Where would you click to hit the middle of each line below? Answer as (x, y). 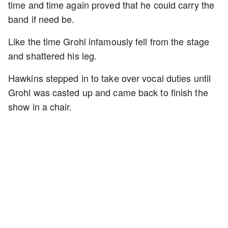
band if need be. (41, 19)
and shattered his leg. (54, 55)
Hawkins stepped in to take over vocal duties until (110, 78)
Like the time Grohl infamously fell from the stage (109, 41)
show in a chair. (40, 106)
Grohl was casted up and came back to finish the (108, 92)
